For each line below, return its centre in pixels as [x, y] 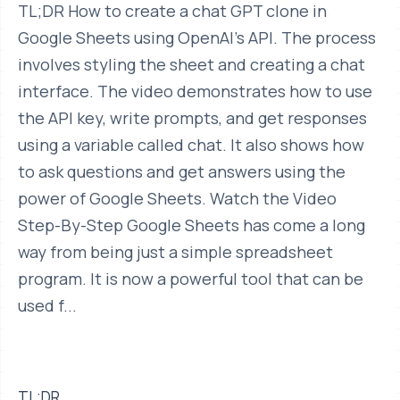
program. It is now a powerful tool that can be [191, 279]
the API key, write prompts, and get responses [192, 118]
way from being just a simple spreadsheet [175, 252]
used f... [47, 306]
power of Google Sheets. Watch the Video [177, 199]
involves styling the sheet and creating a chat [192, 65]
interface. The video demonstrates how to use [195, 92]
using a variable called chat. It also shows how [191, 145]
